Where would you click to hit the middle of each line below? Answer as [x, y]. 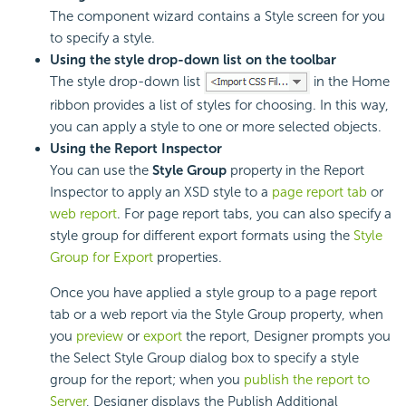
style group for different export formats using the [202, 235]
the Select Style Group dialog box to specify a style [204, 358]
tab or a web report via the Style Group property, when [217, 314]
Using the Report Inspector [136, 148]
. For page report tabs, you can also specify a [254, 213]
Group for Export [101, 257]
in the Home [350, 81]
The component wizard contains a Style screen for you [217, 16]
